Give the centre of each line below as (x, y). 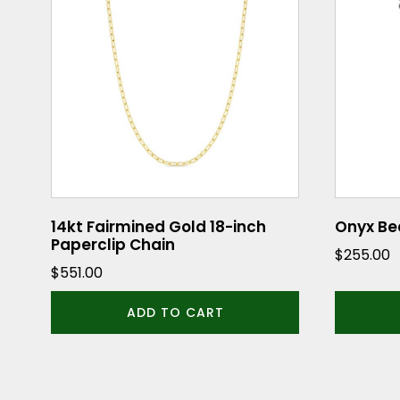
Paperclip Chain (113, 245)
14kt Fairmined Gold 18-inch (159, 227)
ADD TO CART (175, 312)
